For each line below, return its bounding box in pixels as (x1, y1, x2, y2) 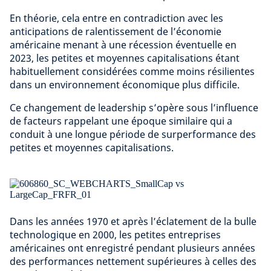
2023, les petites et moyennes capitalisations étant (10, 51, 240, 65)
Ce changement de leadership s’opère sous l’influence (10, 101, 258, 114)
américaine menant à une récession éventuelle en (10, 38, 237, 51)
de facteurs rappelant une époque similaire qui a (10, 114, 232, 128)
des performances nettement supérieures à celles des (10, 255, 256, 268)
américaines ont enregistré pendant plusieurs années (10, 241, 255, 255)
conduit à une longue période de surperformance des (10, 128, 256, 141)
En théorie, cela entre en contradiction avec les (10, 11, 223, 25)
